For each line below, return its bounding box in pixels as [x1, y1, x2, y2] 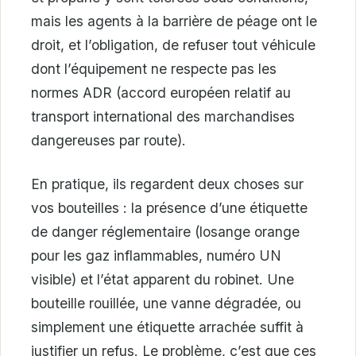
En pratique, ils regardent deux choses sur [31, 176, 304, 193]
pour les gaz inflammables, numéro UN [31, 247, 281, 265]
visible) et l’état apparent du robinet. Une [31, 271, 294, 288]
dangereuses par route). [31, 131, 186, 149]
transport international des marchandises [31, 107, 295, 125]
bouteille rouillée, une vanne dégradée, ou [31, 295, 301, 312]
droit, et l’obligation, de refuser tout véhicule [31, 36, 315, 53]
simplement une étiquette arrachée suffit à [31, 319, 304, 336]
